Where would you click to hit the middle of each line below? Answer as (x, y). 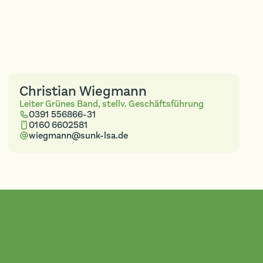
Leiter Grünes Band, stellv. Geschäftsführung (111, 104)
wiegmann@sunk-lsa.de (78, 136)
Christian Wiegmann (83, 92)
